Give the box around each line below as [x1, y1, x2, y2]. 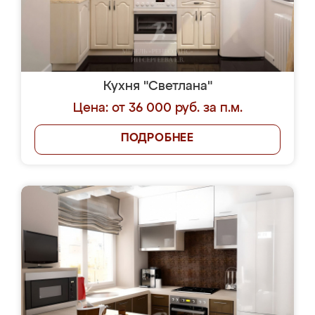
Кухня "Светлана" [103, 80, 212, 93]
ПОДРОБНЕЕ [120, 133, 195, 144]
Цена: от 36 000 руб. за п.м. [72, 102, 243, 115]
